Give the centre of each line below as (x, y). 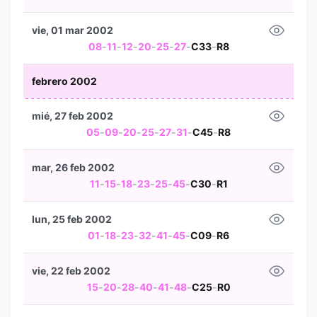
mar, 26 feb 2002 (73, 167)
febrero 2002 (64, 81)
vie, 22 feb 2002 (71, 271)
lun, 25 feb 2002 (72, 219)
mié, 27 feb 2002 (73, 116)
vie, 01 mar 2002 (73, 30)
